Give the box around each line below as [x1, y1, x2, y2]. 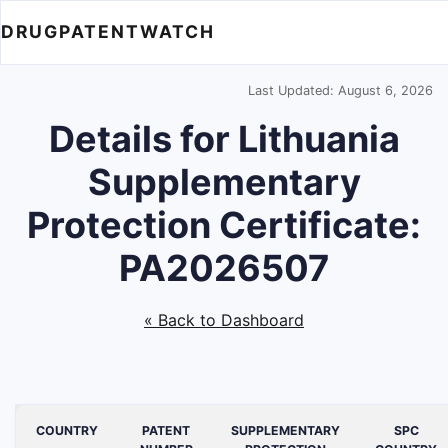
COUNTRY [35, 423, 98, 439]
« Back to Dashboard [144, 310, 304, 330]
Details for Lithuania [48, 117, 400, 161]
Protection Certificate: [27, 203, 421, 247]
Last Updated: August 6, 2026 [248, 83, 433, 98]
